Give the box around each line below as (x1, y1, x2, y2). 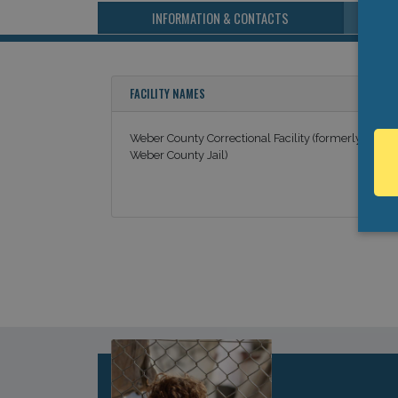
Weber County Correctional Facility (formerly (129, 131, 362, 145)
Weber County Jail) (129, 147, 228, 162)
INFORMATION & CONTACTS (152, 8, 290, 28)
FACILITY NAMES (129, 84, 205, 102)
